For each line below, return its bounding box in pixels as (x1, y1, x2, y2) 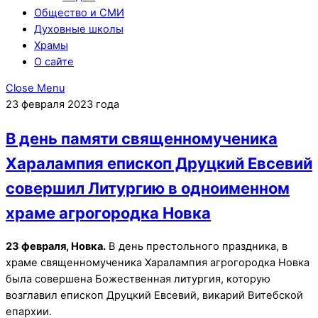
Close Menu (6, 82, 65, 95)
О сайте (34, 55, 74, 68)
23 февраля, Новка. (6, 239, 106, 253)
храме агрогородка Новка (6, 203, 211, 222)
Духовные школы (34, 22, 124, 35)
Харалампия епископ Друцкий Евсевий (6, 153, 312, 172)
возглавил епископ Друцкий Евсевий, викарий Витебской (6, 288, 303, 302)
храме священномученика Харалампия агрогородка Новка (6, 256, 309, 269)
